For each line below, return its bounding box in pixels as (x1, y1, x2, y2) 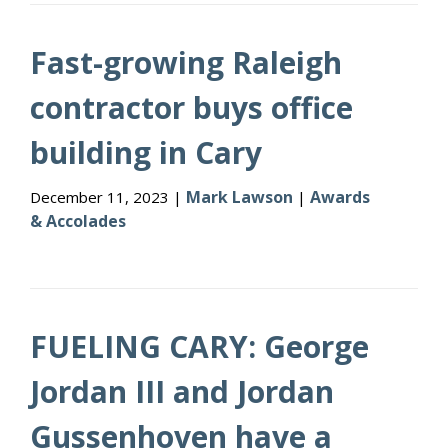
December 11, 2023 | (30, 187, 186, 207)
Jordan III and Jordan (30, 371, 334, 412)
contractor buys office (30, 87, 353, 128)
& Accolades (30, 210, 126, 232)
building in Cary (30, 132, 262, 173)
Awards (310, 186, 370, 208)
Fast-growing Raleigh (30, 42, 342, 83)
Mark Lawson (186, 186, 293, 208)
